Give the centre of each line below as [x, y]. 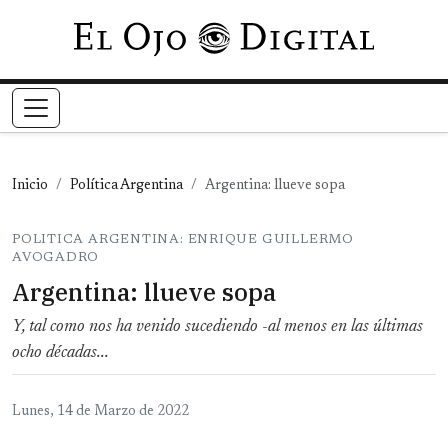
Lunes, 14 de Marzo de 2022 [100, 412]
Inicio [30, 186]
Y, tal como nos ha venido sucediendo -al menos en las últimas [217, 327]
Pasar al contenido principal [315, 34]
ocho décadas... [60, 353]
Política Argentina [126, 186]
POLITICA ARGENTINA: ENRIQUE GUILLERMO [183, 240]
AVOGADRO [56, 258]
